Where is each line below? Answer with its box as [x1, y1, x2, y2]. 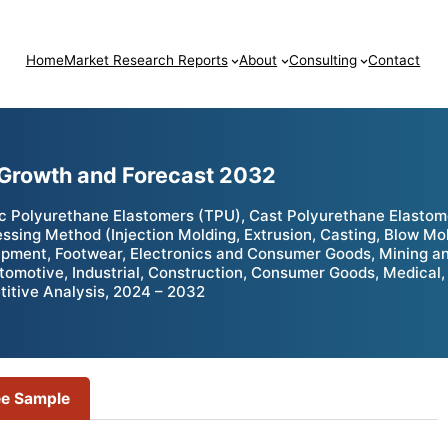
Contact [368, 52, 421, 69]
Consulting [288, 52, 357, 69]
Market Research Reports [63, 52, 228, 69]
